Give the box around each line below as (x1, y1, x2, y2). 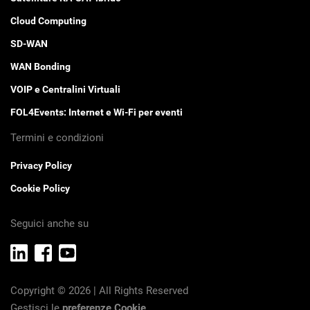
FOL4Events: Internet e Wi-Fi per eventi (10, 107, 183, 118)
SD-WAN (10, 38, 48, 50)
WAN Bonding (10, 61, 71, 73)
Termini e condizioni (10, 131, 104, 145)
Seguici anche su (10, 217, 89, 230)
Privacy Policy (10, 160, 72, 172)
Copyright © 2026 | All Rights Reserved (10, 284, 188, 297)
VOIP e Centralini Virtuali (10, 84, 120, 95)
